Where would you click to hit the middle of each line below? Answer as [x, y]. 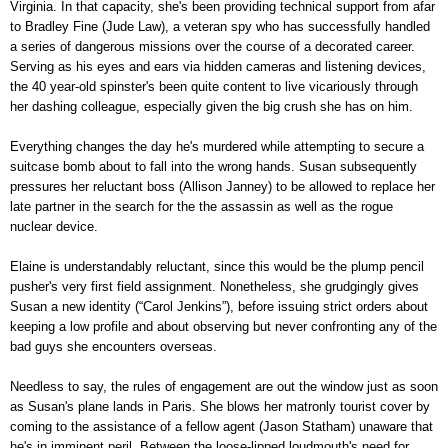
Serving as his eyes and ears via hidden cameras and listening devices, [218, 66]
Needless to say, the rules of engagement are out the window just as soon [224, 386]
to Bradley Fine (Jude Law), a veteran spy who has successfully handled [220, 26]
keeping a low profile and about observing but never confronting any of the [223, 326]
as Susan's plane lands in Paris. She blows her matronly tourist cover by [220, 406]
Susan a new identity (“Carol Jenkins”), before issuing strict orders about [219, 306]
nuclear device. [54, 226]
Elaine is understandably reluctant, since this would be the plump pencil [217, 266]
